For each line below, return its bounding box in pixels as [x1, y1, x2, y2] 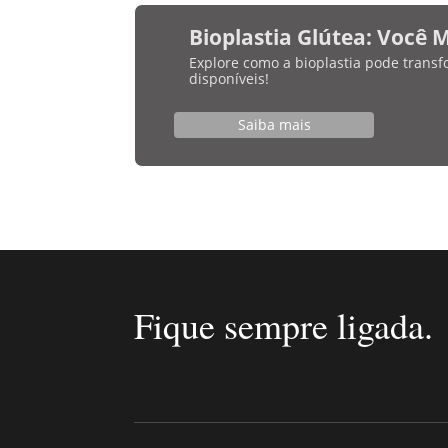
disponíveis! [188, 68, 269, 88]
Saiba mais [237, 114, 311, 134]
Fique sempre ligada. [134, 300, 434, 349]
